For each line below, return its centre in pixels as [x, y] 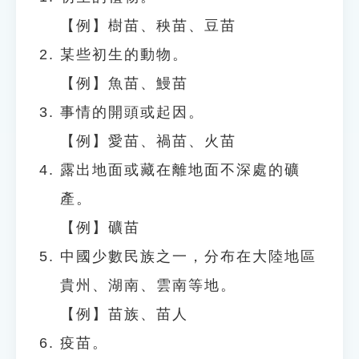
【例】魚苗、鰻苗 [124, 83]
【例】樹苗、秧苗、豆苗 [148, 26]
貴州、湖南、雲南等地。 [148, 285]
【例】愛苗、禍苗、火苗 [148, 141]
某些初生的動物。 [124, 54]
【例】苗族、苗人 [124, 314]
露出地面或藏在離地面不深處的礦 [180, 170]
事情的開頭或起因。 [132, 112]
